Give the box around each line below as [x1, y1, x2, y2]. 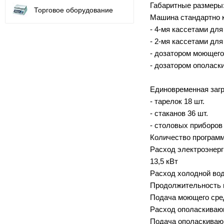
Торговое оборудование [34, 5, 113, 14]
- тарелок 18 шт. [150, 96, 204, 105]
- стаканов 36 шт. [150, 108, 208, 117]
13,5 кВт [150, 156, 178, 165]
